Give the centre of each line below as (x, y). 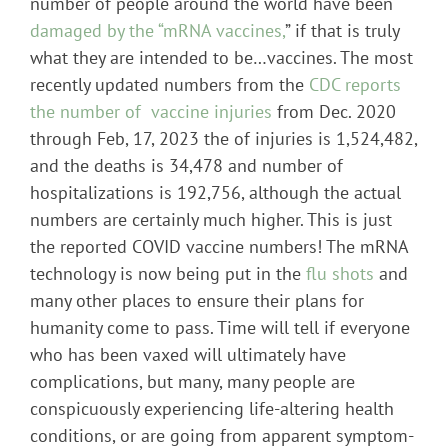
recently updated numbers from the (169, 84)
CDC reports (355, 84)
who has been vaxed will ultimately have (188, 354)
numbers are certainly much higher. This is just (211, 219)
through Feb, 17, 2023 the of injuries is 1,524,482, (223, 138)
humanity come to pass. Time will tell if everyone (220, 327)
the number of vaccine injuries (151, 111)
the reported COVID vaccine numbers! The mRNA (219, 246)
